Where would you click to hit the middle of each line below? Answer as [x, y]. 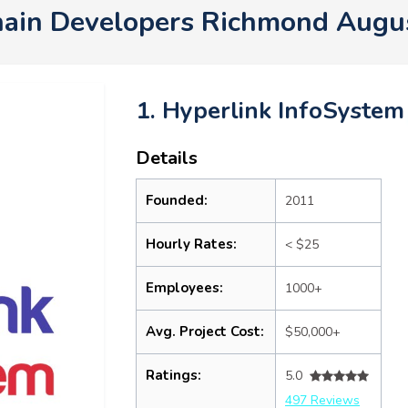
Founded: [177, 200]
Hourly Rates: [191, 244]
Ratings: [173, 375]
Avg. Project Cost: [205, 331]
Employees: [184, 288]
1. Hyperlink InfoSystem [270, 111]
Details [167, 158]
